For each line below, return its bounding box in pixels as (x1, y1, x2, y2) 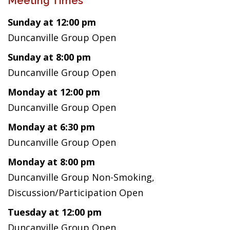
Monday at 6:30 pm (8, 121, 95, 133)
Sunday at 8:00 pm (8, 51, 91, 63)
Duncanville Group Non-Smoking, (8, 171, 155, 183)
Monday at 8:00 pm (8, 156, 95, 168)
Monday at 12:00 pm (8, 86, 100, 98)
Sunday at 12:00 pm (8, 16, 96, 28)
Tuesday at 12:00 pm (8, 206, 102, 218)
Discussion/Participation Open (8, 186, 143, 199)
